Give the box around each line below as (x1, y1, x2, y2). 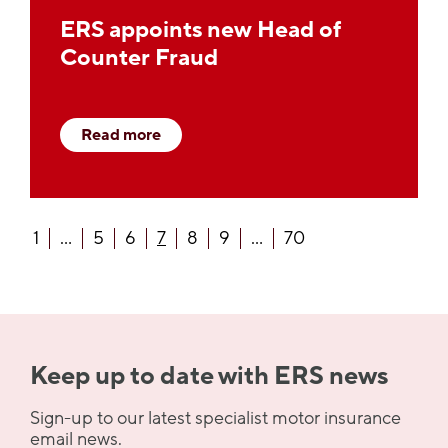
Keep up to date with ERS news (30, 360, 388, 394)
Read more (81, 124, 161, 147)
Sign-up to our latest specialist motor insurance (30, 406, 401, 431)
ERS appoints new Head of (60, 15, 342, 46)
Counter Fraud (60, 43, 218, 74)
